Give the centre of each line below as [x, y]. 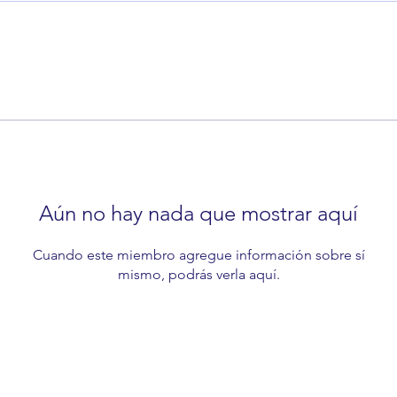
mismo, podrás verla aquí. [198, 274]
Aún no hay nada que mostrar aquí [198, 213]
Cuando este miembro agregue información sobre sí [198, 254]
